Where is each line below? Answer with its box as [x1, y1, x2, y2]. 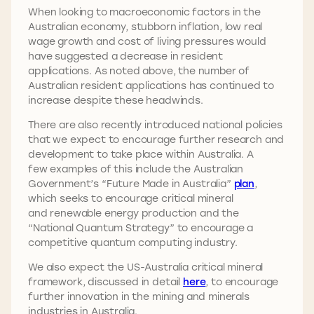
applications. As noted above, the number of [28, 63, 250, 77]
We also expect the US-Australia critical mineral [28, 259, 264, 273]
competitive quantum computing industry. [28, 235, 240, 249]
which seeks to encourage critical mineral [28, 191, 233, 205]
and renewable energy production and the [28, 205, 239, 219]
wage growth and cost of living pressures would [28, 34, 266, 48]
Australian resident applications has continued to [28, 78, 275, 92]
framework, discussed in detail [28, 274, 184, 288]
